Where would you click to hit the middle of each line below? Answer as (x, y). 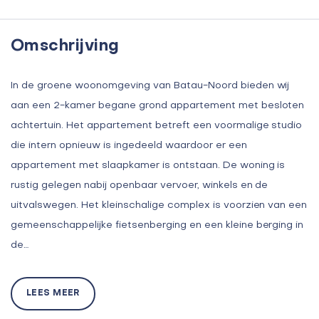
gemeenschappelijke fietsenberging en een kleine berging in (157, 225)
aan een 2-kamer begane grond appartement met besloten (158, 105)
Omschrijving (65, 46)
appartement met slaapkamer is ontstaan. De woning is (148, 165)
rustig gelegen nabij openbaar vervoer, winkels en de (140, 185)
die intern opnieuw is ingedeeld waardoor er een (129, 145)
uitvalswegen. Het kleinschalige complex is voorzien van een (159, 205)
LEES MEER (53, 293)
